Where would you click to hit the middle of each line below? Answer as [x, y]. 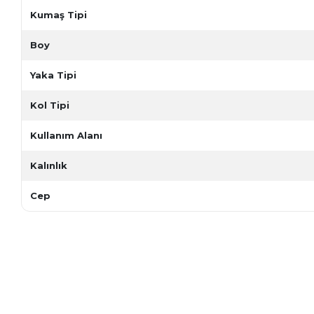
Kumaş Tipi [59, 14]
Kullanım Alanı [67, 135]
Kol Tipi [50, 105]
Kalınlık [49, 165]
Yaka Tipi [54, 75]
